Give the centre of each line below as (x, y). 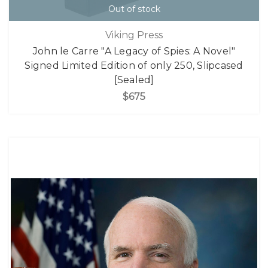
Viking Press (134, 35)
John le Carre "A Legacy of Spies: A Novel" (134, 51)
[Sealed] (134, 80)
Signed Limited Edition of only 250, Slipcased (134, 66)
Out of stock (134, 9)
